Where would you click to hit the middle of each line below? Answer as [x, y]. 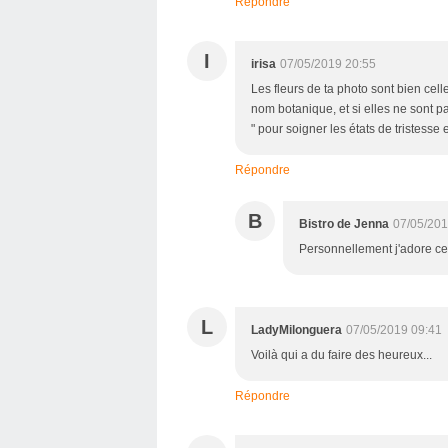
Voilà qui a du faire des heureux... [341, 355]
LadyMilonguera [296, 330]
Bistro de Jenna [344, 224]
